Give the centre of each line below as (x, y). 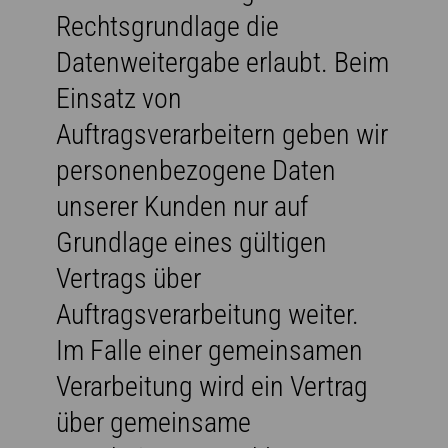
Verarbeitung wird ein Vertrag (212, 386)
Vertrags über (128, 278)
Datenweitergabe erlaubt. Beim (222, 62)
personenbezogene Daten (196, 170)
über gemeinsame (153, 422)
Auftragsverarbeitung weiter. (207, 314)
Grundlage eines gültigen (191, 242)
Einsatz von (119, 98)
